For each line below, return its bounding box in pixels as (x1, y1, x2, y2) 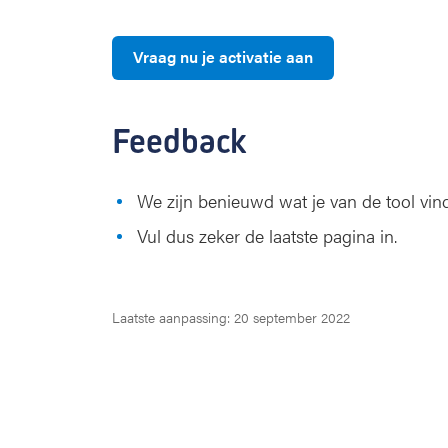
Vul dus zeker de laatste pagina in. (137, 223, 397, 248)
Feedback (112, 120, 247, 163)
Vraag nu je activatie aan (133, 45, 313, 68)
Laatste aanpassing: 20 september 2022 (112, 307, 350, 327)
